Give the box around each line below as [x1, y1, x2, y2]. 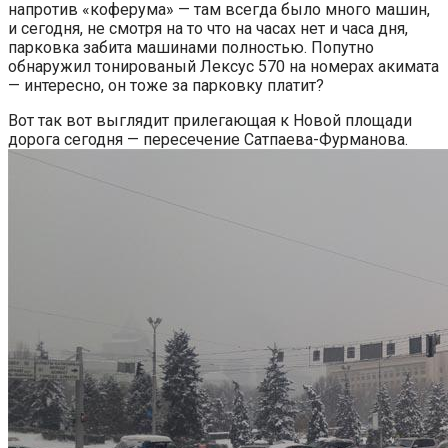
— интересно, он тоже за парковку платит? [8, 75, 324, 95]
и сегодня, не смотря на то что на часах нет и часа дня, [8, 18, 408, 38]
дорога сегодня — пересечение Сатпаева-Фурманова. [8, 129, 408, 149]
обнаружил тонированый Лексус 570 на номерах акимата [8, 56, 439, 76]
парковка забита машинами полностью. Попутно [8, 37, 374, 57]
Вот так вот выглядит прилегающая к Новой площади [8, 110, 412, 130]
